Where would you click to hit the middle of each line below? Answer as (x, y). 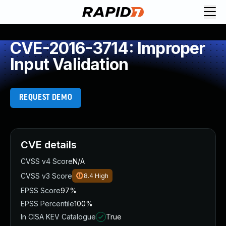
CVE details (49, 145)
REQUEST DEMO (46, 98)
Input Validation (69, 64)
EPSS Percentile (47, 204)
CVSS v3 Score (46, 176)
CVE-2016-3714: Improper (108, 48)
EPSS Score (41, 190)
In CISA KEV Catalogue (58, 217)
